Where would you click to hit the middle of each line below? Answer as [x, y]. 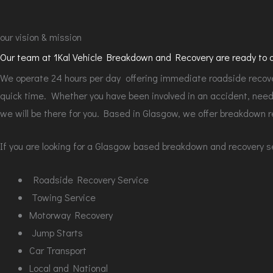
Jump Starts [56, 232]
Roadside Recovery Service [89, 179]
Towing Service [62, 197]
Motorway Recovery [71, 214]
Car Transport [58, 250]
